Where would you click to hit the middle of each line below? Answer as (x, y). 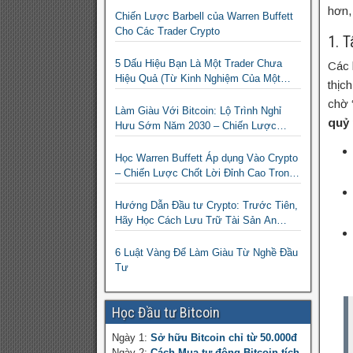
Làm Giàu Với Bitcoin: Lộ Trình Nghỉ (198, 111)
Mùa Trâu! (138, 188)
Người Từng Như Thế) (167, 94)
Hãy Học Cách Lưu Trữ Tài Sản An (196, 221)
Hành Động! (143, 141)
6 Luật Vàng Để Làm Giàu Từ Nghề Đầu (206, 253)
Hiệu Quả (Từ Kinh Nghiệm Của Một (198, 79)
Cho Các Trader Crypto (167, 32)
